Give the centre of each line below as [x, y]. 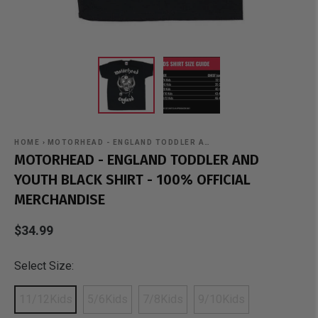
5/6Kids [108, 299]
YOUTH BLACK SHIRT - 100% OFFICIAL [132, 180]
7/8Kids [163, 299]
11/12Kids [45, 299]
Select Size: [44, 266]
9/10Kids [221, 299]
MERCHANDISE [60, 199]
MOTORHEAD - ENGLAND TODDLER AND [137, 160]
